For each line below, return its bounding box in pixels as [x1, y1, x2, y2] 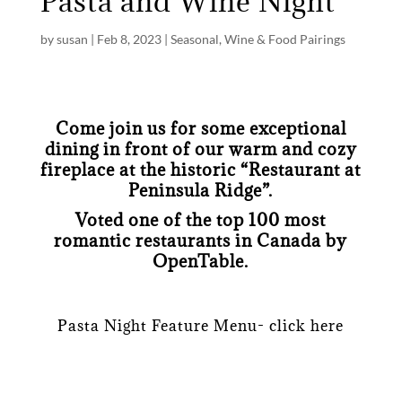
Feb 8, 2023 [96, 31, 162, 48]
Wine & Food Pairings [223, 31, 345, 48]
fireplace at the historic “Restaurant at [40, 159, 362, 181]
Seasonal [170, 31, 219, 48]
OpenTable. [153, 250, 249, 273]
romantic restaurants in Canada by [54, 230, 348, 252]
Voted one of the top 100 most [75, 209, 327, 232]
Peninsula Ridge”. [128, 179, 274, 202]
